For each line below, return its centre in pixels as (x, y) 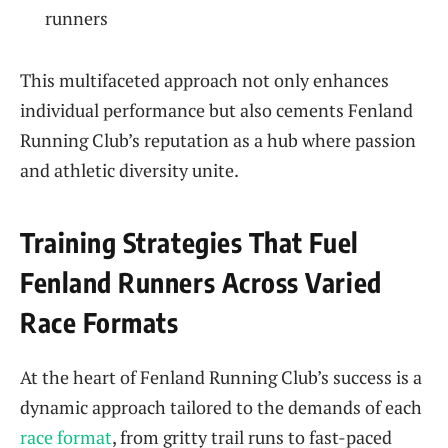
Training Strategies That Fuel (189, 241)
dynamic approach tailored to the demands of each (221, 407)
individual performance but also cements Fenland (216, 110)
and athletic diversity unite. (129, 170)
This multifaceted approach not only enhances (204, 80)
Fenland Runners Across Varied (201, 281)
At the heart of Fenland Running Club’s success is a (221, 377)
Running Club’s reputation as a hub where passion (218, 140)
